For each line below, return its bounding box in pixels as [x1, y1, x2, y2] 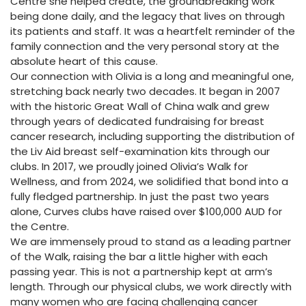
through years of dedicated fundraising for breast [10, 114, 264, 128]
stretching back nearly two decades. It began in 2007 [10, 84, 280, 98]
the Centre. [10, 219, 69, 234]
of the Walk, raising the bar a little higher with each [10, 249, 268, 264]
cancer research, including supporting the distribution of [10, 129, 295, 143]
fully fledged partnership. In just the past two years [10, 189, 269, 204]
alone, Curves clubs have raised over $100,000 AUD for [10, 204, 282, 219]
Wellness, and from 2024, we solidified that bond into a [10, 174, 288, 189]
